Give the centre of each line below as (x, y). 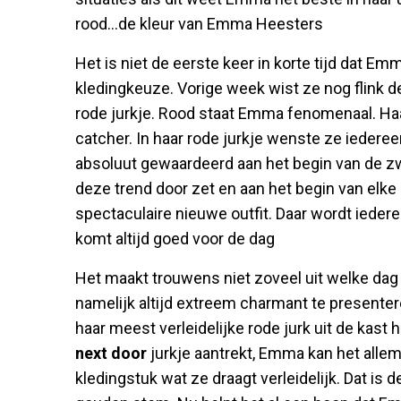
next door (113, 353)
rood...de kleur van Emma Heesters (199, 23)
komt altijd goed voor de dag (175, 238)
